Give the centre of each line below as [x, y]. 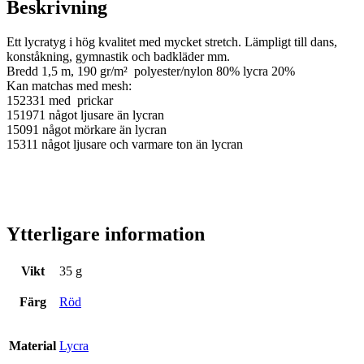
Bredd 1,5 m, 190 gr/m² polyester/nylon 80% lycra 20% [151, 71]
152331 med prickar [60, 101]
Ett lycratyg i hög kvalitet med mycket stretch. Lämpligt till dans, [172, 42]
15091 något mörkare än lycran [87, 130]
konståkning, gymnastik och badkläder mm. [118, 57]
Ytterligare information [106, 234]
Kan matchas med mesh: [69, 86]
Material [32, 345]
